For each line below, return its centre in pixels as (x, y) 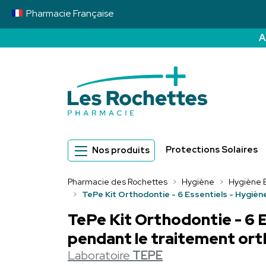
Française (94, 13)
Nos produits (121, 151)
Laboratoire (99, 256)
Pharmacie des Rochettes (118, 182)
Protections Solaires (212, 150)
